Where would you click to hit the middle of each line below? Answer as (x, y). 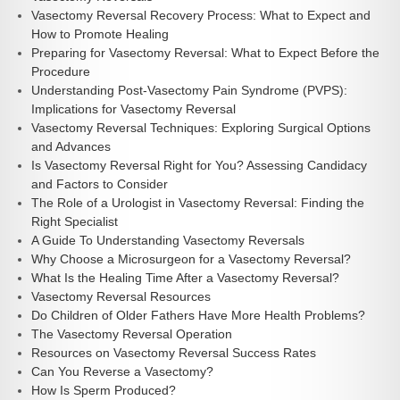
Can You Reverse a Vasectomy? (122, 372)
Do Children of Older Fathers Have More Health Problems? (198, 316)
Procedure (61, 72)
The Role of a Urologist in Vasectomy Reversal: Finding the (198, 203)
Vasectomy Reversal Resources (121, 297)
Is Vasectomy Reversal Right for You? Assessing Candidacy (199, 166)
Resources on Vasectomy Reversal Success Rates (174, 353)
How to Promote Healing (100, 34)
